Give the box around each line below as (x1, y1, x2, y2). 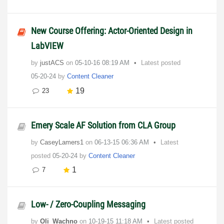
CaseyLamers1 (40, 138, 85, 146)
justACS (40, 59, 66, 67)
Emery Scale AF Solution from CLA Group (31, 119, 175, 130)
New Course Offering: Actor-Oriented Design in (31, 25, 192, 36)
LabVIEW (31, 40, 63, 51)
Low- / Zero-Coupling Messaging (31, 198, 145, 209)
